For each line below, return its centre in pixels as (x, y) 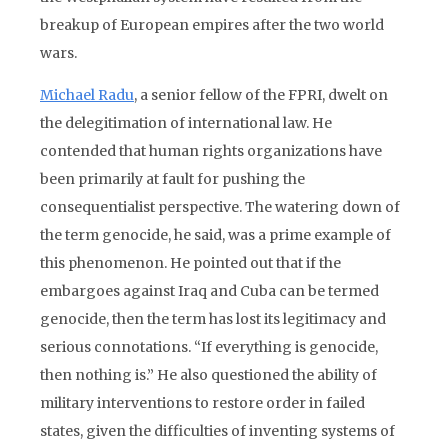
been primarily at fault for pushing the (172, 179)
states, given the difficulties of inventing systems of (217, 431)
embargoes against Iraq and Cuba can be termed (209, 291)
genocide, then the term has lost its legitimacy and (213, 319)
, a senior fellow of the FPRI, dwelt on (261, 95)
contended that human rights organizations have (211, 151)
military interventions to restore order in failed (202, 403)
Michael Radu (87, 95)
